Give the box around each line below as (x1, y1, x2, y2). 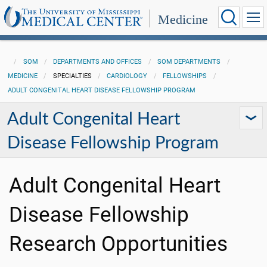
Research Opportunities (9, 231, 228, 256)
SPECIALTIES (52, 72, 92, 80)
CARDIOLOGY (107, 72, 148, 80)
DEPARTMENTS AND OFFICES (53, 58, 142, 66)
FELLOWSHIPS (163, 72, 207, 80)
